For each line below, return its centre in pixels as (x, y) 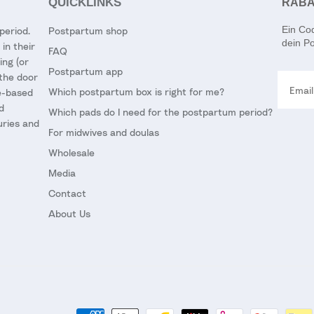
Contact (67, 193)
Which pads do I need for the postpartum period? (161, 112)
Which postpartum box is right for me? (136, 92)
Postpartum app (86, 71)
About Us (69, 214)
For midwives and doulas (104, 132)
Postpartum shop (88, 31)
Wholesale (71, 153)
